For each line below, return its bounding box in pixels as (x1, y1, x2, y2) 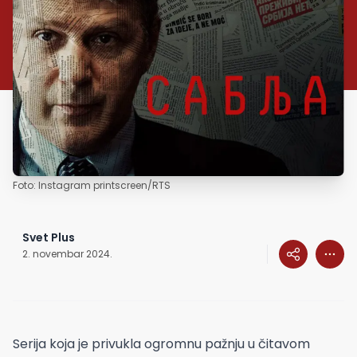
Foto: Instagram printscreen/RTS (13, 178, 171, 192)
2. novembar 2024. (22, 246, 112, 261)
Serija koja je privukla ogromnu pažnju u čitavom (13, 334, 310, 353)
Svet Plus (22, 229, 75, 245)
